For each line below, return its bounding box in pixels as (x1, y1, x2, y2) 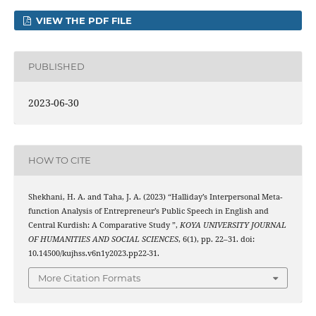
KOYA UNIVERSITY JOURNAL (179, 219, 286, 230)
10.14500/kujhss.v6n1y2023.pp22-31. (28, 248, 159, 258)
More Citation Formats (38, 272, 140, 284)
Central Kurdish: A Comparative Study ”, (28, 219, 180, 230)
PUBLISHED (28, 61, 85, 73)
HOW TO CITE (28, 154, 91, 166)
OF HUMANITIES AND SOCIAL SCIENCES (28, 233, 178, 244)
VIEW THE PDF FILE (33, 14, 133, 26)
